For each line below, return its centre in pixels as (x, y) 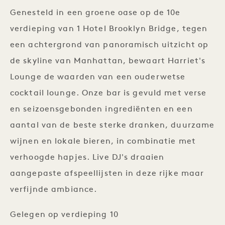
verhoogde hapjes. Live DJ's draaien (87, 158)
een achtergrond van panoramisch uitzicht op (109, 45)
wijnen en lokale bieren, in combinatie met (103, 142)
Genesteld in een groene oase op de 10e (95, 13)
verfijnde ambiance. (54, 190)
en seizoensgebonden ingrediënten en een (101, 109)
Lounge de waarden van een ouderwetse (98, 77)
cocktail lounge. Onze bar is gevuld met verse (108, 93)
